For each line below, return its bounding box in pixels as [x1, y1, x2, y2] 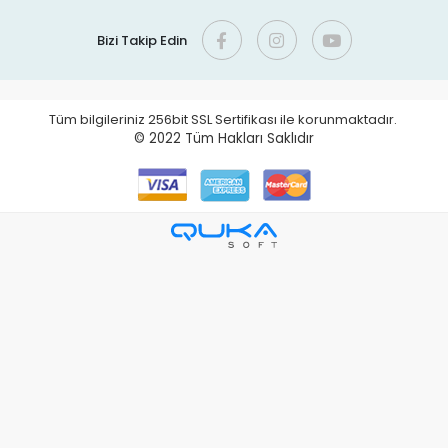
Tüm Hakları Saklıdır [185, 129, 314, 149]
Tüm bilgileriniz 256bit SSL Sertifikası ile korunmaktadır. [48, 110, 400, 130]
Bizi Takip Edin [96, 30, 187, 50]
